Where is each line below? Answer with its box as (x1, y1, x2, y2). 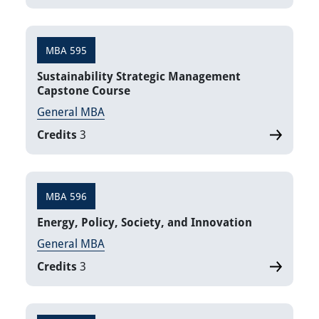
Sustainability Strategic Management (37, 68, 241, 85)
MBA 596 (46, 189, 87, 204)
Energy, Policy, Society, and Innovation (37, 214, 252, 231)
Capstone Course (37, 83, 130, 99)
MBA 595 (46, 43, 87, 58)
